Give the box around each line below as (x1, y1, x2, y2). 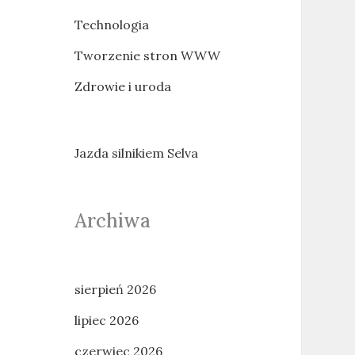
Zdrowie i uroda (74, 78, 171, 94)
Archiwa (74, 208, 151, 233)
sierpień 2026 (74, 281, 156, 297)
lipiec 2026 (74, 312, 139, 328)
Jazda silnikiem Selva (74, 145, 198, 161)
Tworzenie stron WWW (74, 48, 220, 63)
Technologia (74, 17, 149, 32)
